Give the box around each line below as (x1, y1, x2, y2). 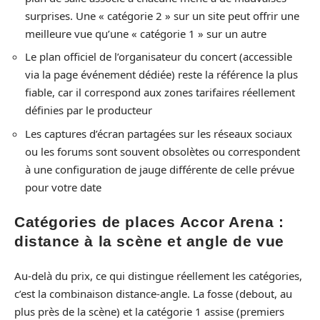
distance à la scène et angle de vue (14, 233, 285, 250)
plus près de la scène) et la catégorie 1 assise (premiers (14, 304, 284, 319)
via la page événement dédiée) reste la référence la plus (25, 67, 298, 82)
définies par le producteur (25, 103, 152, 118)
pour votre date (25, 179, 101, 194)
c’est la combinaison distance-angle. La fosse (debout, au (14, 286, 292, 301)
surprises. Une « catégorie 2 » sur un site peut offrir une (25, 8, 299, 23)
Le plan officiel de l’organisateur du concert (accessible (25, 49, 292, 64)
